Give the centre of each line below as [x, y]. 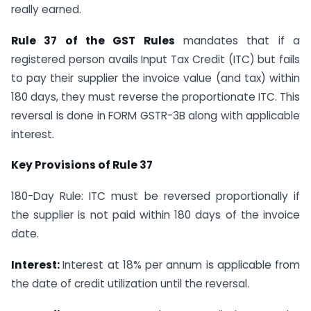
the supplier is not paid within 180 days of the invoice [155, 215]
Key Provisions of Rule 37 [82, 165]
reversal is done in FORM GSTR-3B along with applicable [155, 115]
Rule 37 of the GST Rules [93, 40]
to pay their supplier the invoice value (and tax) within [155, 78]
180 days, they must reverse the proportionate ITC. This [155, 96]
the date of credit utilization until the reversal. [130, 284]
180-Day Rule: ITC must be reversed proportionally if [155, 196]
